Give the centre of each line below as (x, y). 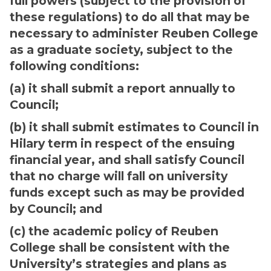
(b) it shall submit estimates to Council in (134, 127)
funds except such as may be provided (127, 192)
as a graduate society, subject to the (121, 50)
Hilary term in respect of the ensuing (122, 143)
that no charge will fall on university (119, 176)
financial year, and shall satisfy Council (127, 160)
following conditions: (74, 66)
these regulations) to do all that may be (130, 17)
